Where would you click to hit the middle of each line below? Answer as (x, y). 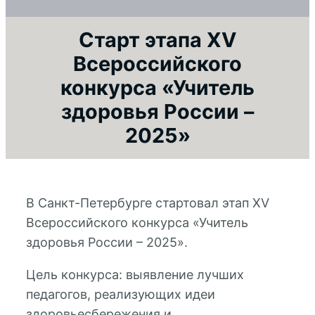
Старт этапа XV (157, 39)
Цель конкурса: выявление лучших (135, 274)
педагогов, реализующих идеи (120, 294)
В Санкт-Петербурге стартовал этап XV (147, 202)
